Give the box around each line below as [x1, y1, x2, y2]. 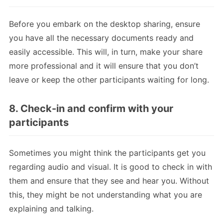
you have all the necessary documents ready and [9, 32, 194, 43]
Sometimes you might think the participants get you [9, 147, 206, 158]
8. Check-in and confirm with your [9, 102, 173, 114]
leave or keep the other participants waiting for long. [9, 74, 209, 85]
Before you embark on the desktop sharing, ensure [9, 18, 200, 29]
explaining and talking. [9, 203, 94, 214]
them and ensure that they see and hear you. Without [9, 175, 209, 186]
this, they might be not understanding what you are [9, 189, 202, 200]
